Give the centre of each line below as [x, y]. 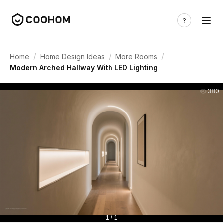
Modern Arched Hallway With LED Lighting [84, 67]
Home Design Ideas [72, 56]
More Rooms [136, 56]
